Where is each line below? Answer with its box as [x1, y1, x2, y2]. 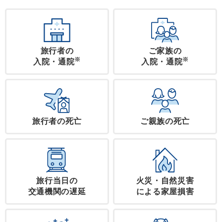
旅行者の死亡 [32, 117, 82, 126]
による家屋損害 [136, 187, 194, 196]
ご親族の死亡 [140, 117, 190, 126]
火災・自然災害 [136, 176, 194, 185]
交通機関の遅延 [28, 187, 86, 196]
